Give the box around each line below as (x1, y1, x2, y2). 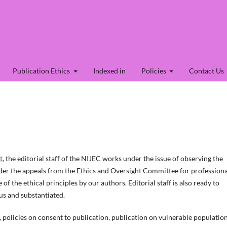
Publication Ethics (13, 66, 71, 75)
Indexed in (93, 66, 126, 75)
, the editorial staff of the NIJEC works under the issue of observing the (3, 154, 223, 163)
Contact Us (189, 66, 224, 75)
